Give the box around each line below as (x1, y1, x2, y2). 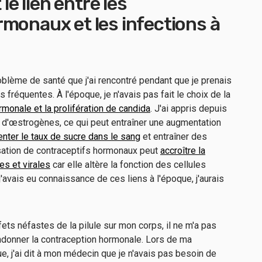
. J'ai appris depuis (150, 103, 227, 114)
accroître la (160, 145, 205, 156)
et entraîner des (140, 131, 207, 142)
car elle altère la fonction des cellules (50, 159, 206, 170)
